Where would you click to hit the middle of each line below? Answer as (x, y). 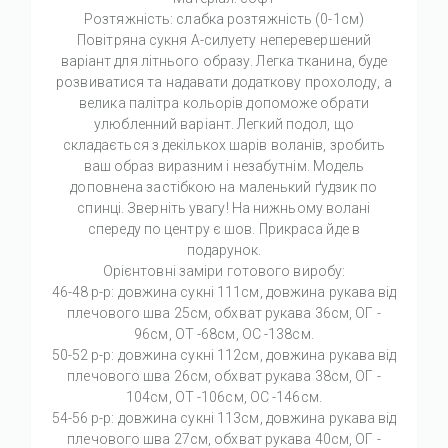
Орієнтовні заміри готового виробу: (224, 271)
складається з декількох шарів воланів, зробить (224, 145)
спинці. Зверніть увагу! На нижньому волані (224, 208)
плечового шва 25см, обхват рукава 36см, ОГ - (224, 313)
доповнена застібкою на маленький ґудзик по (224, 187)
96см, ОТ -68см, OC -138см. (224, 334)
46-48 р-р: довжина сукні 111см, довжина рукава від (224, 292)
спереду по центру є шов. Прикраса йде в (224, 229)
